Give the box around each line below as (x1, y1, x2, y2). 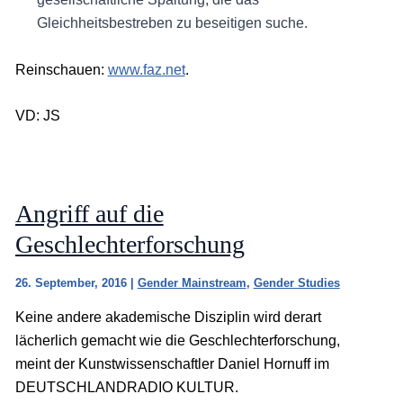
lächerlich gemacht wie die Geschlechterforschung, (14, 332, 340, 348)
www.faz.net (107, 61, 185, 77)
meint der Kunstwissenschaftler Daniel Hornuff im (14, 355, 329, 372)
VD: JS (14, 108, 60, 124)
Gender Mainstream (137, 275, 246, 290)
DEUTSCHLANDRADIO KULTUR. (14, 379, 238, 395)
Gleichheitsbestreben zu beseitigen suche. (36, 15, 308, 31)
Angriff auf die (14, 200, 164, 228)
